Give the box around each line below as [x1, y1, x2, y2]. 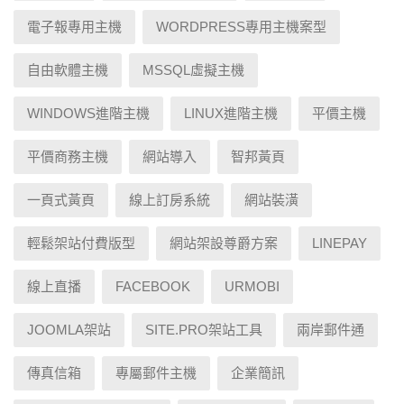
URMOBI [225, 278, 280, 294]
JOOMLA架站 [27, 321, 111, 337]
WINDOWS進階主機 [27, 105, 150, 121]
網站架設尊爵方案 [170, 234, 278, 251]
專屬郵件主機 [115, 364, 197, 381]
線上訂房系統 [129, 191, 210, 207]
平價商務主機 [27, 148, 108, 164]
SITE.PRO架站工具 [145, 321, 262, 337]
